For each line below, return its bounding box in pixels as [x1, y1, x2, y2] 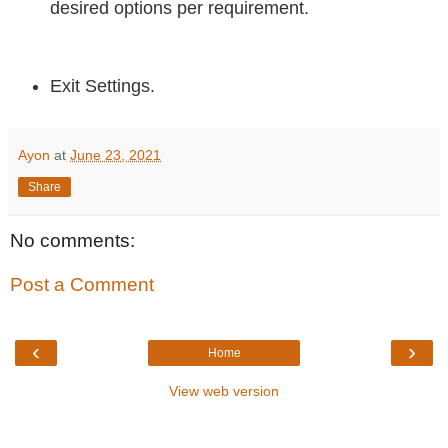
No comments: [10, 230, 135, 252]
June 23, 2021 [70, 147, 161, 164]
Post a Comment [10, 273, 154, 295]
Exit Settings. [50, 76, 155, 97]
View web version [169, 383, 279, 400]
